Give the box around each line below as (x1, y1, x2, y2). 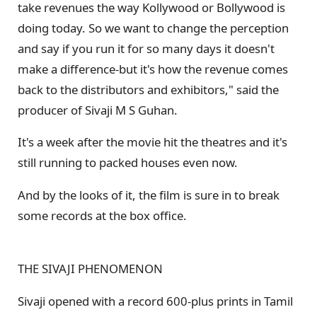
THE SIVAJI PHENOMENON (18, 260, 163, 277)
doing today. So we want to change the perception (18, 19, 289, 36)
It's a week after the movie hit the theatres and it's (18, 134, 287, 151)
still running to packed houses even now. (18, 154, 238, 171)
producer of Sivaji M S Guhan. (18, 101, 178, 118)
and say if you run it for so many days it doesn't (18, 40, 275, 57)
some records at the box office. (18, 207, 187, 224)
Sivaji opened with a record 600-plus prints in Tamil (18, 292, 293, 309)
